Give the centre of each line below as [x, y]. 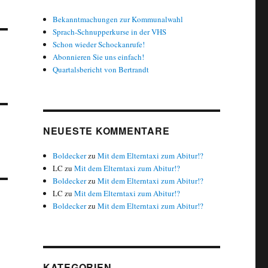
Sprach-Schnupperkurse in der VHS [110, 32]
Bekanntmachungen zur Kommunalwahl [118, 19]
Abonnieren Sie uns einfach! [99, 57]
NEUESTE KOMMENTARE [106, 131]
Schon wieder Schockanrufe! [99, 45]
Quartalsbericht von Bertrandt [101, 70]
